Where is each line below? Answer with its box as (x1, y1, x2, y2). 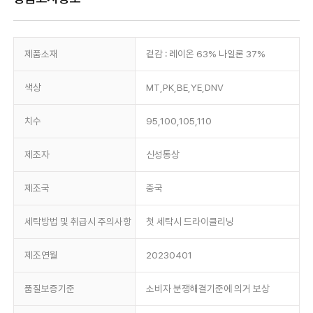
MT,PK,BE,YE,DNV (145, 81, 224, 93)
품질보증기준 (24, 282, 75, 294)
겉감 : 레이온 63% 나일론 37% (145, 48, 265, 59)
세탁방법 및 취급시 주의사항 (24, 215, 131, 227)
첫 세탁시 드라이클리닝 (145, 215, 234, 227)
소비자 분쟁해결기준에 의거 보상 (145, 282, 270, 294)
